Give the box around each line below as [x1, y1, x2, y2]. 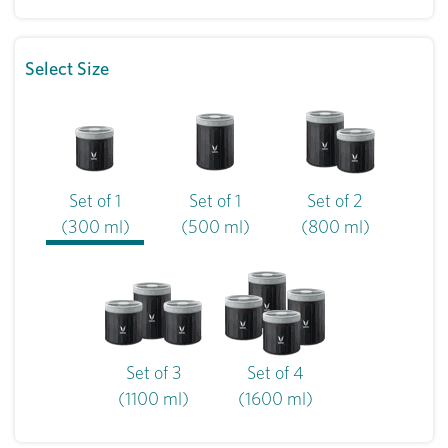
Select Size [25, 57, 109, 79]
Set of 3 [125, 362, 182, 383]
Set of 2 [307, 190, 363, 211]
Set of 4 [246, 362, 304, 383]
